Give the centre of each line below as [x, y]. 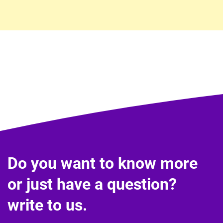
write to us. [47, 205]
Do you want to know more [103, 164]
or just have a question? [92, 184]
